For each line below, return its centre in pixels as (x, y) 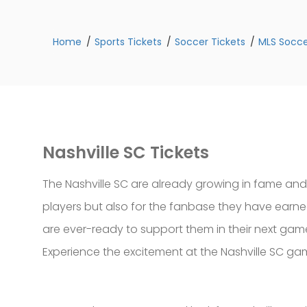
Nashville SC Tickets (126, 152)
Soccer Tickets (210, 42)
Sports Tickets (128, 42)
